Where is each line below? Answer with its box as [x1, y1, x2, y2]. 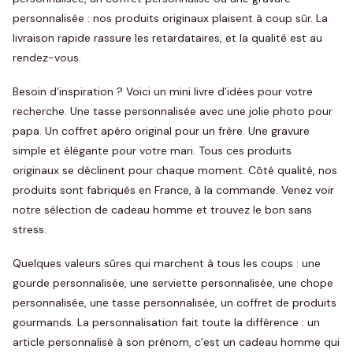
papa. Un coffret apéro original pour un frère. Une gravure [13, 124, 310, 138]
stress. [13, 222, 46, 236]
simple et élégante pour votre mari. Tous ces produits [13, 143, 292, 158]
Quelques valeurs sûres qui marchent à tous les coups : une [13, 256, 321, 270]
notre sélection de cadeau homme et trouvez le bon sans [13, 203, 312, 217]
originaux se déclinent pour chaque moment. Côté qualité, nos [13, 163, 337, 177]
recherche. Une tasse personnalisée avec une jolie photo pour [13, 104, 333, 118]
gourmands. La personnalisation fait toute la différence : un [13, 315, 320, 329]
